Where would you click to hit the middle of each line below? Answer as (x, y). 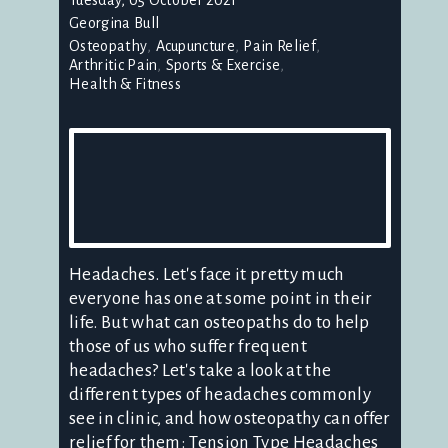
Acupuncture (195, 45)
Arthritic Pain (113, 64)
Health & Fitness (125, 83)
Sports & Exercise (223, 64)
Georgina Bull (114, 22)
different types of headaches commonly (220, 394)
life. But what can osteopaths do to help (219, 322)
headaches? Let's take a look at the (200, 370)
